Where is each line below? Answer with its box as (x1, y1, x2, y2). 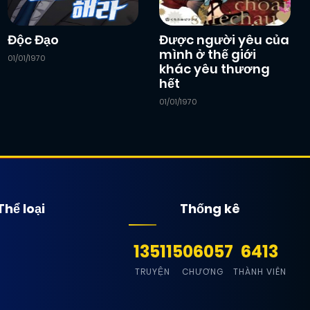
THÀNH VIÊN (232, 266, 286, 278)
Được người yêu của (159, 31, 290, 49)
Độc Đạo (7, 31, 59, 49)
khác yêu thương (159, 60, 271, 78)
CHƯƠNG (181, 266, 224, 278)
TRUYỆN (135, 266, 171, 278)
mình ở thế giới (159, 46, 257, 64)
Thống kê (179, 200, 240, 218)
